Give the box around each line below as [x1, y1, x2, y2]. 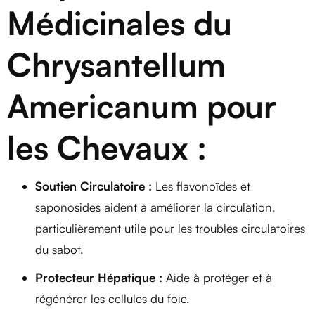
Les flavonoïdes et [152, 178, 250, 193]
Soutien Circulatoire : [35, 178, 152, 193]
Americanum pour [7, 85, 276, 126]
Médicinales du [7, 2, 232, 43]
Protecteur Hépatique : [35, 269, 162, 285]
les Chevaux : [7, 127, 207, 167]
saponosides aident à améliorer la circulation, [35, 199, 275, 214]
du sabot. [35, 241, 83, 257]
